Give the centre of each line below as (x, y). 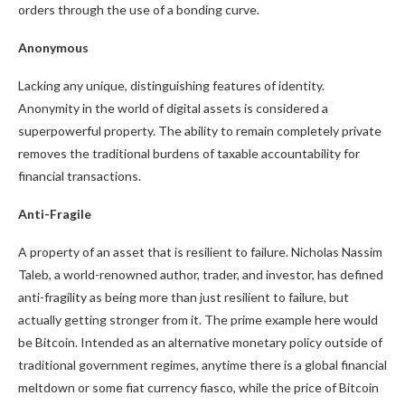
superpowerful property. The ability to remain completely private (200, 131)
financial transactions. (80, 176)
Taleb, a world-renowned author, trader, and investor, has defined (201, 274)
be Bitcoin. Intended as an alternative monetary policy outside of (200, 342)
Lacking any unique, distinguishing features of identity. (171, 85)
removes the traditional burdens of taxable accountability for (189, 153)
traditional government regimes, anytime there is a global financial (202, 365)
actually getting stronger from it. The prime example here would (198, 320)
